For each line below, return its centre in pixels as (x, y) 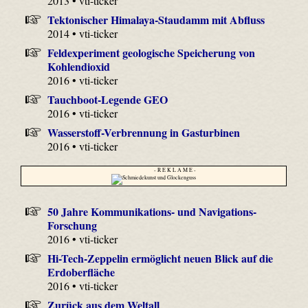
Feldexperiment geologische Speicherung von (151, 53)
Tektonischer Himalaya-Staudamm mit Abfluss (156, 20)
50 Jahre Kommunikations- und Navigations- (152, 211)
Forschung (73, 225)
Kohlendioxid (79, 67)
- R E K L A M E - (175, 170)
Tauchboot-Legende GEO (107, 100)
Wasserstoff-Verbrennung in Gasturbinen (143, 133)
